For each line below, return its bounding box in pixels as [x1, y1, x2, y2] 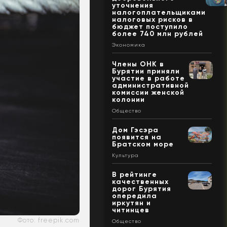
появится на [111, 133, 162, 142]
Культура [111, 153, 139, 159]
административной [111, 81, 189, 90]
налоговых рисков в [111, 15, 193, 24]
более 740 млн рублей [111, 29, 203, 39]
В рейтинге [111, 170, 157, 179]
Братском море [111, 140, 174, 149]
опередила [111, 192, 157, 201]
